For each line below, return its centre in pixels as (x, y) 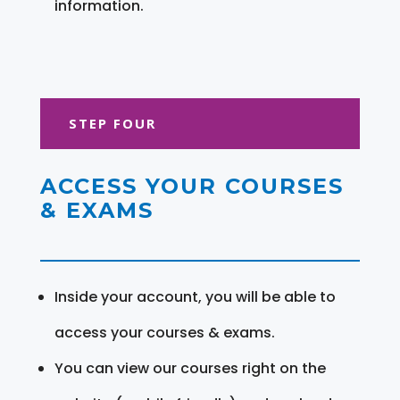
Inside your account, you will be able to (195, 296)
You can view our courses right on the (190, 368)
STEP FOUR (112, 123)
